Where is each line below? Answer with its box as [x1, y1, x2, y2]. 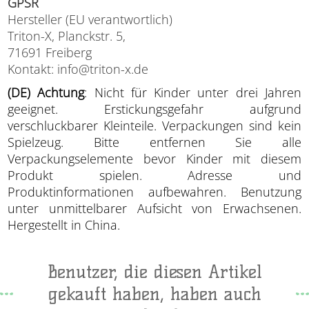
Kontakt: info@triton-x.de [8, 60, 149, 77]
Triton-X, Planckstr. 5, [8, 27, 126, 44]
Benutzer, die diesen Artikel [47, 260, 262, 283]
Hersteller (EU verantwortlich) [8, 10, 173, 28]
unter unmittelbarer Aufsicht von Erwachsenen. [8, 199, 301, 217]
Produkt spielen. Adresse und [8, 166, 301, 183]
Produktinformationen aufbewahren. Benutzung [8, 183, 301, 200]
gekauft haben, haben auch [48, 282, 261, 305]
